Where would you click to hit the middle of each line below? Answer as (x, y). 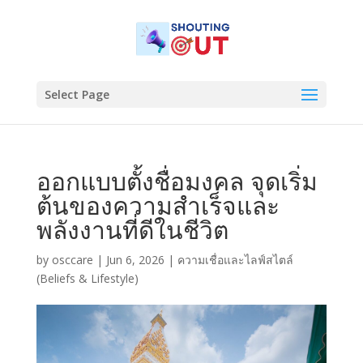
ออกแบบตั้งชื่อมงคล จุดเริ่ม (177, 181)
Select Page (77, 94)
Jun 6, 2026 (135, 260)
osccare (72, 260)
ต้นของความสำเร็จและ (158, 205)
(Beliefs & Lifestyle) (87, 278)
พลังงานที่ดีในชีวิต (132, 230)
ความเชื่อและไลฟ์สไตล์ (235, 260)
